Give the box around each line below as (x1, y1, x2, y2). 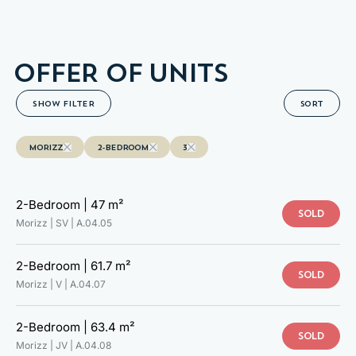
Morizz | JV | (16, 339, 75, 351)
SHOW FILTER (33, 98, 95, 109)
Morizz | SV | (16, 217, 76, 229)
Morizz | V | (16, 278, 70, 290)
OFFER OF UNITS (13, 56, 227, 88)
